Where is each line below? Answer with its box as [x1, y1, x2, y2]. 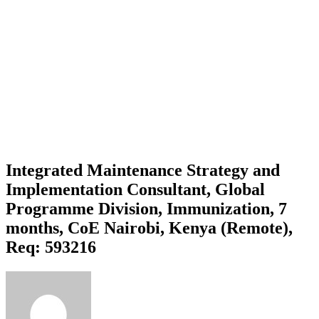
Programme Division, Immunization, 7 [6, 199, 287, 218]
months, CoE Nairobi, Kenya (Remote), [6, 218, 293, 237]
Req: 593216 [6, 237, 96, 256]
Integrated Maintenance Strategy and [6, 160, 280, 179]
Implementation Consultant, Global [6, 179, 265, 199]
